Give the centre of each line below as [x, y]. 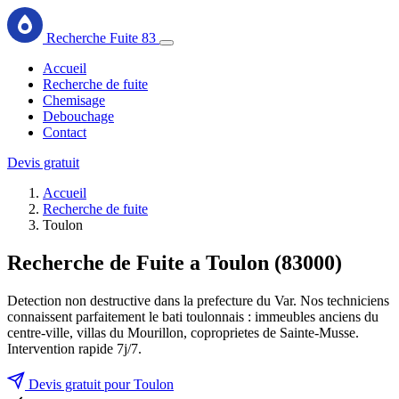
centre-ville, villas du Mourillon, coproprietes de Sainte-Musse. [183, 332]
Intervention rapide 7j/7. [74, 348]
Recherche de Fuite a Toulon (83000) [175, 262]
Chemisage [74, 100]
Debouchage [78, 116]
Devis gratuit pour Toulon [99, 384]
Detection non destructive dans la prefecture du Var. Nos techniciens [198, 300]
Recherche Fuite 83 [101, 38]
